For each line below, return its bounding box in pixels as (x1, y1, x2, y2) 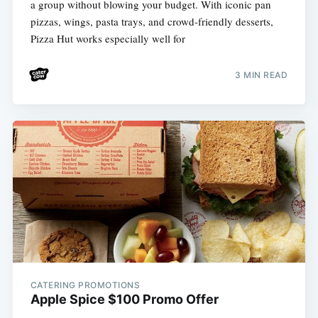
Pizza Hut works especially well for (30, 31, 185, 45)
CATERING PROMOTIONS (30, 279, 141, 290)
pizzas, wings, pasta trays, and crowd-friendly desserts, (30, 13, 273, 28)
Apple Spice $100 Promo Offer (30, 291, 219, 307)
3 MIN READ (235, 70, 288, 81)
